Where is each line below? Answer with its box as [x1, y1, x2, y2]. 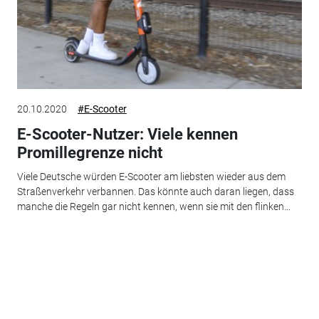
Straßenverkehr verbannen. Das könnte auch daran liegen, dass [16, 186, 294, 198]
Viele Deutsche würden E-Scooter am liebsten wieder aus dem [16, 171, 286, 183]
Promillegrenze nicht [16, 143, 162, 162]
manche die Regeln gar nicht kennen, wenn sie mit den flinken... [16, 201, 291, 213]
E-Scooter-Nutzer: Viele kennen [16, 125, 238, 143]
